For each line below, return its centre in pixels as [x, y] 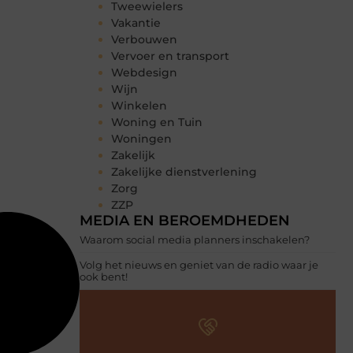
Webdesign [144, 73]
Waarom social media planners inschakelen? [195, 240]
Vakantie [136, 23]
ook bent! [104, 277]
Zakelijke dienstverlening [184, 172]
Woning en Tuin [157, 123]
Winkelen [139, 106]
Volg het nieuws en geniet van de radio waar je [199, 265]
